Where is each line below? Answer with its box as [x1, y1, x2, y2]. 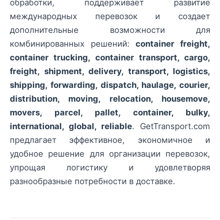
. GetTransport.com [132, 121, 210, 131]
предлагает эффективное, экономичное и [10, 135, 210, 145]
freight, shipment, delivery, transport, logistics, [10, 66, 210, 76]
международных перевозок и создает [10, 11, 210, 21]
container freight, [136, 38, 211, 49]
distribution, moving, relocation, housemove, [10, 93, 210, 104]
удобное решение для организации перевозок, [10, 148, 210, 159]
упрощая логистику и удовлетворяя [10, 162, 210, 172]
